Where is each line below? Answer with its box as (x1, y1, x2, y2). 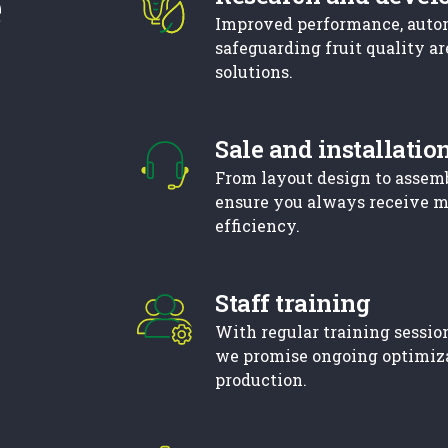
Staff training (215, 287, 371, 319)
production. (215, 369, 308, 390)
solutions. (215, 61, 294, 82)
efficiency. (215, 215, 301, 236)
